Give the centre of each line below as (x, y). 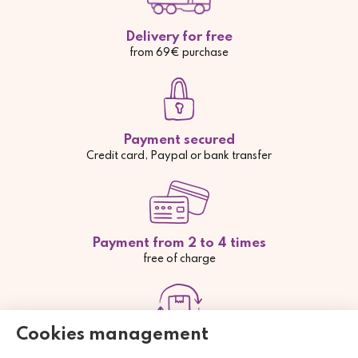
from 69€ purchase (179, 54)
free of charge (179, 260)
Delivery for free (179, 38)
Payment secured (179, 141)
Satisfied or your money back (179, 347)
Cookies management (112, 335)
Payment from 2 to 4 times (179, 244)
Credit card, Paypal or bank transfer (179, 157)
